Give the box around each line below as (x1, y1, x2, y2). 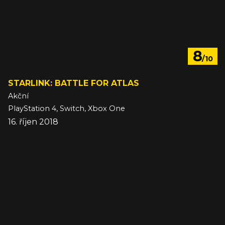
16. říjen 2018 (8, 117, 58, 127)
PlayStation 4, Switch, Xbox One (8, 104, 125, 114)
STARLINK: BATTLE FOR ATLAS (8, 78, 139, 88)
